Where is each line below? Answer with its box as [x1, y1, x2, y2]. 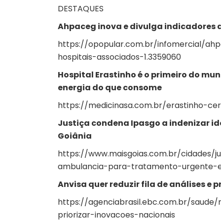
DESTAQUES [58, 3, 104, 14]
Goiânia [58, 130, 92, 142]
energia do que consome [58, 82, 162, 93]
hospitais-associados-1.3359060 [58, 51, 181, 63]
